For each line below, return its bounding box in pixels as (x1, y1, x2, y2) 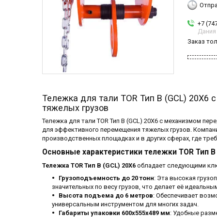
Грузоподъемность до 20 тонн (59, 174, 154, 182)
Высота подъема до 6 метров (59, 192, 153, 200)
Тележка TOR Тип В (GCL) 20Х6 (42, 162, 136, 170)
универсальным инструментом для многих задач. (52, 201, 199, 208)
